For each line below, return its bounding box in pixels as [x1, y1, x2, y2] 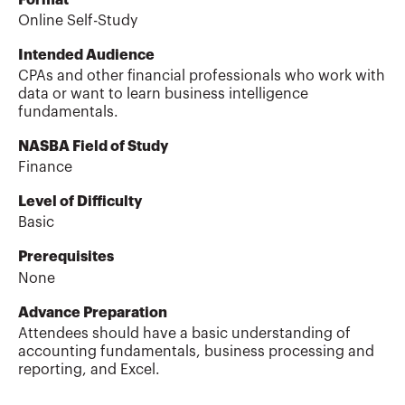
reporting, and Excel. [18, 362, 160, 377]
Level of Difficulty [18, 194, 142, 210]
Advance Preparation [18, 305, 167, 320]
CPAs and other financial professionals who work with [18, 69, 385, 84]
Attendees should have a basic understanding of [18, 325, 351, 341]
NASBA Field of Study [18, 139, 168, 155]
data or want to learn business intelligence [18, 87, 308, 102]
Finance [18, 160, 72, 175]
